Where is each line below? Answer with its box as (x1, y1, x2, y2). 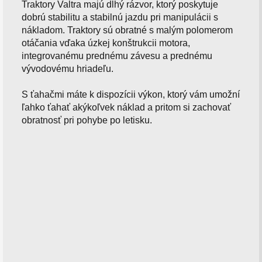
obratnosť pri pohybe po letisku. (22, 115, 153, 125)
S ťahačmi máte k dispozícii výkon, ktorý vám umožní (22, 89, 240, 99)
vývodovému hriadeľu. (22, 63, 114, 74)
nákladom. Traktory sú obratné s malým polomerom (22, 25, 233, 35)
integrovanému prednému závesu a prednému (22, 50, 213, 61)
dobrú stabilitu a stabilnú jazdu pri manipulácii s (22, 12, 219, 22)
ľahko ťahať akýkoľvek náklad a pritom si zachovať (22, 102, 232, 112)
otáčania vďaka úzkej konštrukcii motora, (22, 37, 191, 48)
